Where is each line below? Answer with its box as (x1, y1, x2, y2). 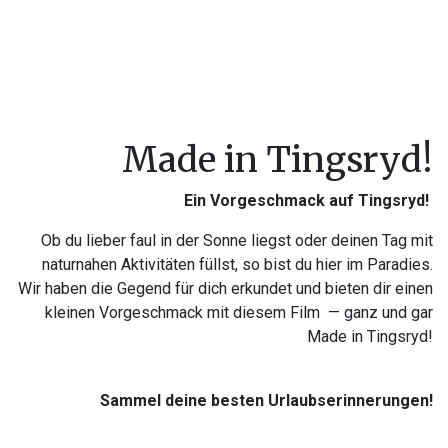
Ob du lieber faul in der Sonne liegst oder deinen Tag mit (41, 231, 433, 251)
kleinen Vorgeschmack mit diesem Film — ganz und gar (45, 303, 433, 323)
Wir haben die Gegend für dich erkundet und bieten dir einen (18, 279, 433, 299)
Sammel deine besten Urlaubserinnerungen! (100, 391, 433, 411)
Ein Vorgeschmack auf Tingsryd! (184, 191, 433, 211)
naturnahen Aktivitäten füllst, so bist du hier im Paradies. (42, 255, 433, 275)
